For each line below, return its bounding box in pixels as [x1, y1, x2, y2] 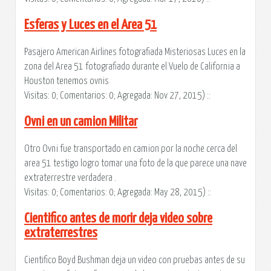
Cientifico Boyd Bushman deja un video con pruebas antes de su [24, 255, 245, 265]
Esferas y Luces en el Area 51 [24, 18, 157, 32]
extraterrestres [24, 226, 97, 240]
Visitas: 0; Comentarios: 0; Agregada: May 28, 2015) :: [24, 187, 211, 197]
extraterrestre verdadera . [24, 172, 116, 183]
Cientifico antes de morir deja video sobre [24, 211, 212, 226]
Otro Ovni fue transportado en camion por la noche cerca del [24, 143, 237, 154]
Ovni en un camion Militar [24, 114, 137, 129]
